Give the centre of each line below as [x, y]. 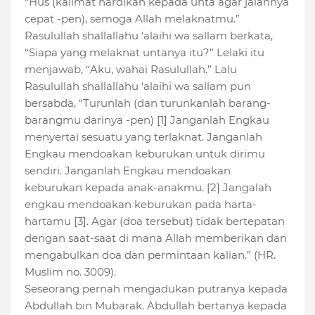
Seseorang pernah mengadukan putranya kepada [156, 289]
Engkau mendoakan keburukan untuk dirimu [145, 154]
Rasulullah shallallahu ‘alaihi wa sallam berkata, [149, 36]
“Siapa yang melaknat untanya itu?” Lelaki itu [144, 53]
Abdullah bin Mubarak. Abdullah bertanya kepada [156, 306]
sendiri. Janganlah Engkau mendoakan [128, 171]
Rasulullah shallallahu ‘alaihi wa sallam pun [138, 86]
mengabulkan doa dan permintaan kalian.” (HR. [150, 255]
